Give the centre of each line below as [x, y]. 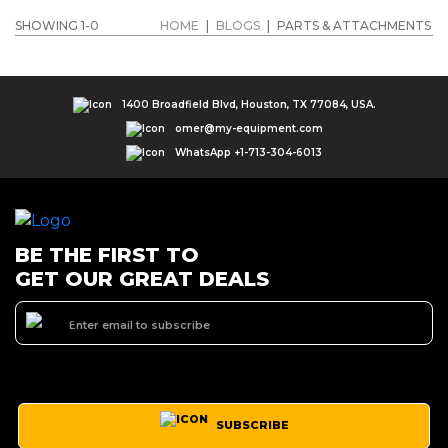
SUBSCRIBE [250, 424]
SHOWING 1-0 [57, 26]
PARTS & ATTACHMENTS [354, 26]
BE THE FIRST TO [107, 254]
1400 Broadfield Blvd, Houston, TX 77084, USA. [248, 105]
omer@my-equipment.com [248, 129]
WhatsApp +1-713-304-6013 [248, 153]
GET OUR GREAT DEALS [142, 278]
